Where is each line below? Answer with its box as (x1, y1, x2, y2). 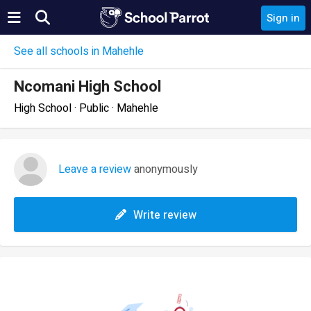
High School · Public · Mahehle (14, 100, 158, 117)
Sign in (267, 10, 300, 26)
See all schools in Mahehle (14, 43, 144, 60)
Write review (133, 207, 196, 224)
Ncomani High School (14, 76, 161, 98)
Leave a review (58, 161, 131, 178)
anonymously (131, 161, 198, 178)
